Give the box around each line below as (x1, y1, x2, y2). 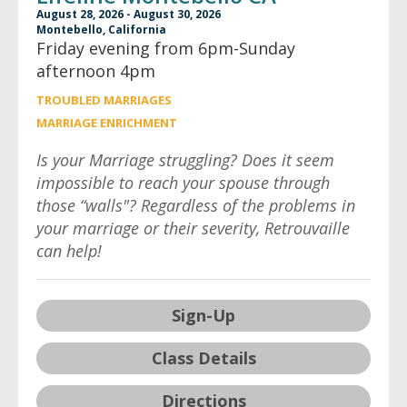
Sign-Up (172, 304, 235, 326)
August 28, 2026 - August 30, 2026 (36, 6, 221, 22)
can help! (36, 240, 102, 262)
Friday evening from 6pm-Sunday (36, 37, 295, 59)
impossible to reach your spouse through (36, 172, 330, 194)
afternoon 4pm (36, 60, 155, 82)
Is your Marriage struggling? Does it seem (36, 149, 334, 171)
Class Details (151, 347, 256, 369)
